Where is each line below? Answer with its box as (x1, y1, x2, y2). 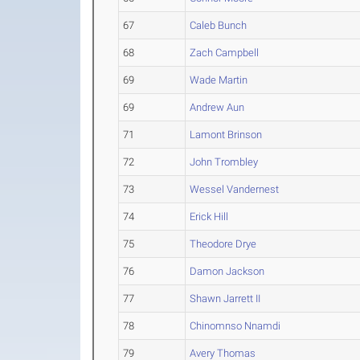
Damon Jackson (190, 265, 265, 277)
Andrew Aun (190, 101, 245, 113)
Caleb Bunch (190, 19, 247, 31)
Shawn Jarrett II (190, 292, 261, 305)
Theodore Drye (190, 238, 257, 250)
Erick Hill (190, 211, 229, 223)
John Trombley (190, 156, 259, 168)
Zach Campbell (190, 47, 260, 59)
